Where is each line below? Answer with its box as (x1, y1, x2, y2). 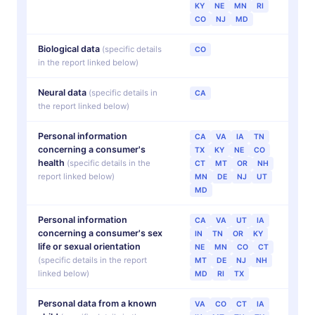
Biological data (38, 44, 102, 55)
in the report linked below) (38, 58, 139, 68)
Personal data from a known (38, 298, 157, 309)
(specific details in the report (38, 255, 147, 266)
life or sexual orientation (38, 241, 141, 252)
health (38, 157, 65, 169)
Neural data (38, 87, 89, 98)
